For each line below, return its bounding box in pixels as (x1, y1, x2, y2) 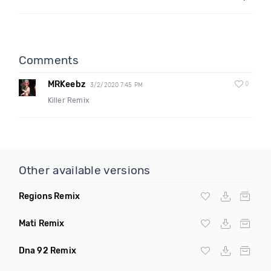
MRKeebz (47, 79, 85, 90)
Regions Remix (18, 191, 80, 201)
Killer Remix (47, 96, 89, 105)
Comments (18, 53, 79, 67)
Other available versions (18, 163, 151, 177)
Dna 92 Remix (18, 246, 76, 256)
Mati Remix (18, 218, 65, 229)
